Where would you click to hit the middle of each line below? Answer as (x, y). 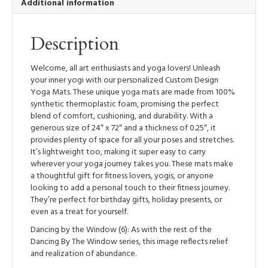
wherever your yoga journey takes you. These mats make (132, 164)
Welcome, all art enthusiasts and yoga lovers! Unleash (125, 68)
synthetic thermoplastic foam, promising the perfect (125, 104)
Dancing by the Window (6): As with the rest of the (121, 230)
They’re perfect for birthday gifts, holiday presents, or (126, 200)
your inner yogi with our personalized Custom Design (124, 80)
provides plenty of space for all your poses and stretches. (132, 140)
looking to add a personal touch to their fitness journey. (130, 188)
